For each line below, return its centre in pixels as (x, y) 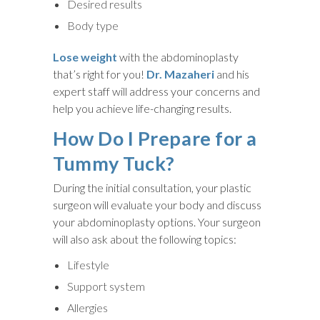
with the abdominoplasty (178, 56)
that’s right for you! (100, 74)
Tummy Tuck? (114, 163)
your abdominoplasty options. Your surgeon (157, 221)
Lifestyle (88, 264)
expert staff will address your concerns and (156, 91)
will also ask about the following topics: (145, 239)
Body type (93, 25)
